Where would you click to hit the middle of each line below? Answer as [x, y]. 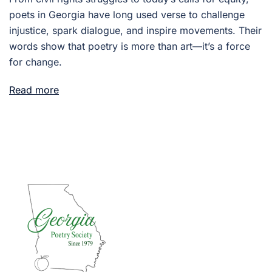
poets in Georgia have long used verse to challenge [127, 15]
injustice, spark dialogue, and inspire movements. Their [135, 30]
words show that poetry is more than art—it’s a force [130, 46]
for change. [36, 62]
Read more [34, 90]
